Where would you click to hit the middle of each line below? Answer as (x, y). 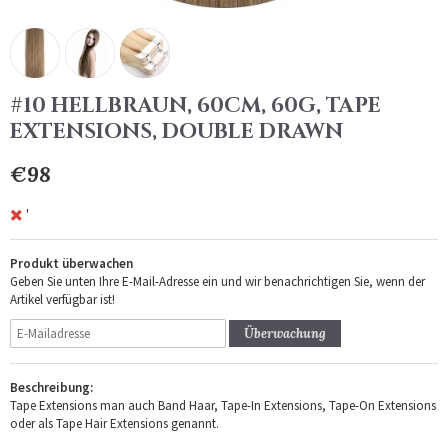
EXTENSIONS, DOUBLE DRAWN (176, 132)
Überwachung (285, 333)
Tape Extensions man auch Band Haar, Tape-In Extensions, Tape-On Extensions (223, 405)
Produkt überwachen (71, 263)
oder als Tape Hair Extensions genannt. (116, 423)
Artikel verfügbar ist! (62, 299)
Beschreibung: (51, 387)
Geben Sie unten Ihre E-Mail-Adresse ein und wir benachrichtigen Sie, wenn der (217, 281)
